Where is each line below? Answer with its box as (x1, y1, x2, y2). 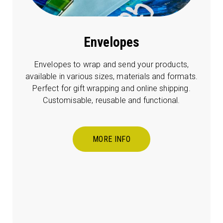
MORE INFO (93, 134, 130, 144)
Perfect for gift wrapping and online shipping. (32, 84, 191, 94)
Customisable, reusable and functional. (43, 96, 180, 106)
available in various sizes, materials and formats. (25, 72, 198, 82)
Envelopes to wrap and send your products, (34, 60, 189, 70)
